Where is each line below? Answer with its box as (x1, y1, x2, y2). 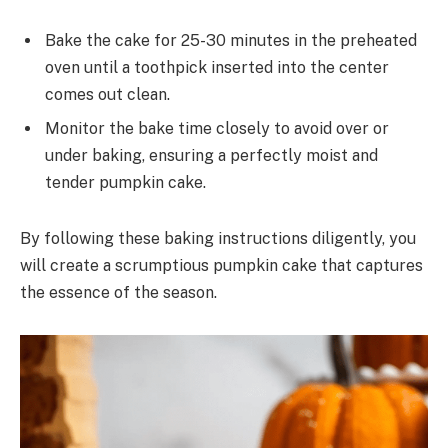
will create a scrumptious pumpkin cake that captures (20, 255, 423, 275)
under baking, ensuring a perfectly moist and (45, 145, 378, 165)
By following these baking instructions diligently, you (20, 228, 416, 248)
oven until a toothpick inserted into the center (45, 57, 389, 77)
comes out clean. (45, 84, 170, 104)
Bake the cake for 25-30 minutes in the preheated (45, 30, 417, 50)
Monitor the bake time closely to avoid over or (45, 118, 389, 138)
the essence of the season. (20, 282, 217, 302)
